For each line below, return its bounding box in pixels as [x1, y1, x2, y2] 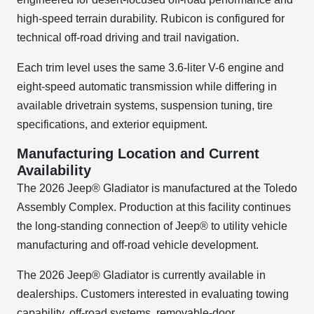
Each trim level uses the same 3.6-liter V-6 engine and [17, 62, 284, 74]
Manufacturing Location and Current [17, 146, 259, 161]
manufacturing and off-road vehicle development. [17, 239, 259, 251]
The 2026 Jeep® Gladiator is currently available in [17, 269, 266, 281]
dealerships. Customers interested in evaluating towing [17, 288, 289, 300]
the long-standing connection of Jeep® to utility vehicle [17, 220, 287, 232]
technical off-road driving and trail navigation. [17, 32, 239, 43]
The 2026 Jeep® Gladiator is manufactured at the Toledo [17, 182, 297, 194]
